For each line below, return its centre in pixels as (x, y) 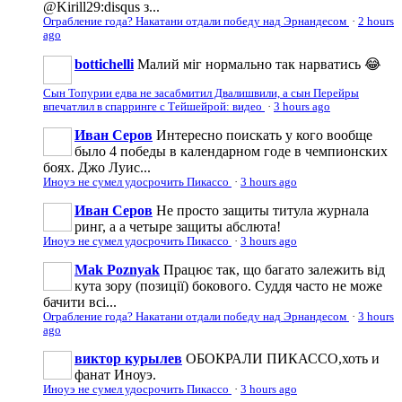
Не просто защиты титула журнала (262, 210)
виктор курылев (128, 358)
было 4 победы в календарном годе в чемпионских (231, 151)
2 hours (376, 21)
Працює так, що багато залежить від (274, 269)
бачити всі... (80, 301)
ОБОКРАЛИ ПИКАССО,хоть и (283, 358)
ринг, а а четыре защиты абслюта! (178, 226)
